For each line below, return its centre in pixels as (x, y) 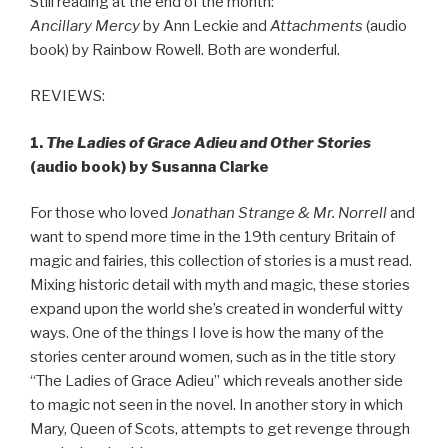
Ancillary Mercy (85, 25)
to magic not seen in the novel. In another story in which (216, 405)
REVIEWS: (67, 96)
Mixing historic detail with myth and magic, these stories (220, 285)
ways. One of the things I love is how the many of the (207, 333)
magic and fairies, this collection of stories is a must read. (221, 261)
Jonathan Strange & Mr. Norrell (279, 213)
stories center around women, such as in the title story (213, 357)
